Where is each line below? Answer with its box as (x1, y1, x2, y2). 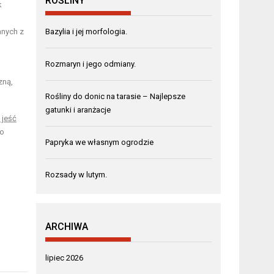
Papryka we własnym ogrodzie (45, 137, 154, 147)
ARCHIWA (45, 220, 89, 232)
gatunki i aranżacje (45, 105, 111, 114)
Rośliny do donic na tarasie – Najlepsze (45, 91, 186, 101)
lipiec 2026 (45, 253, 84, 262)
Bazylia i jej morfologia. (45, 26, 128, 36)
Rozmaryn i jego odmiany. (45, 59, 136, 68)
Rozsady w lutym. (45, 169, 108, 179)
